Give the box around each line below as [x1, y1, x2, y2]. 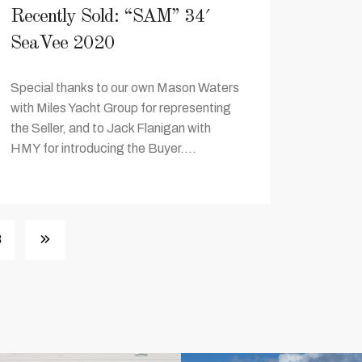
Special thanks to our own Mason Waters [11, 81, 239, 95]
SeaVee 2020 [11, 34, 115, 53]
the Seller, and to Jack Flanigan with [11, 121, 211, 135]
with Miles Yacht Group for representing [11, 101, 231, 115]
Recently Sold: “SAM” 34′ [11, 7, 209, 27]
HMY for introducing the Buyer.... [11, 141, 196, 155]
